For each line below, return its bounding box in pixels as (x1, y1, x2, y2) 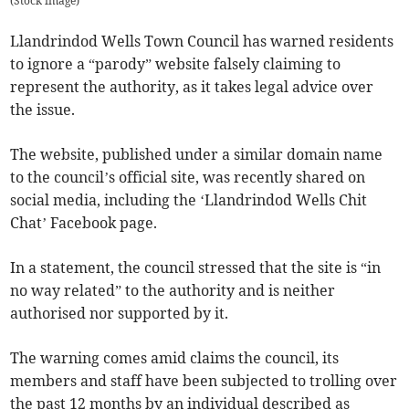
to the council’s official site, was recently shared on (10, 168, 366, 187)
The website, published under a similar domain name (10, 145, 383, 164)
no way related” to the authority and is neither (10, 281, 336, 300)
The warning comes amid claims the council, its (10, 349, 340, 368)
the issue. (10, 100, 76, 120)
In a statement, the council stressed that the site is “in (10, 258, 382, 278)
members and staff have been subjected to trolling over (10, 372, 398, 391)
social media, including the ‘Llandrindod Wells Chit (10, 191, 368, 210)
